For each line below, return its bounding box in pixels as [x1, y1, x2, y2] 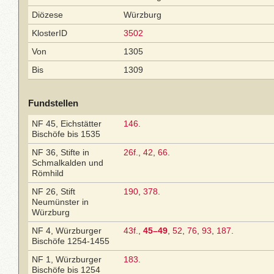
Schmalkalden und [32, 158, 103, 168]
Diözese [32, 10, 63, 20]
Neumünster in [32, 197, 89, 207]
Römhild [32, 168, 64, 178]
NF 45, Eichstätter [32, 119, 102, 128]
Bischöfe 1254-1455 [32, 236, 109, 246]
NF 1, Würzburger [32, 254, 102, 264]
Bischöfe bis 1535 [32, 129, 100, 139]
